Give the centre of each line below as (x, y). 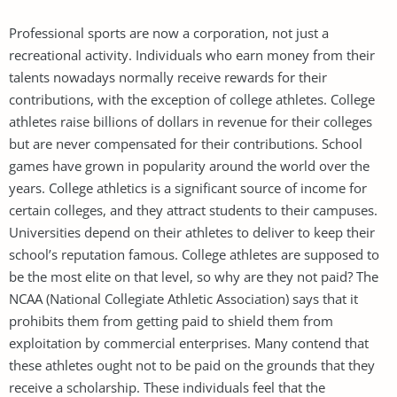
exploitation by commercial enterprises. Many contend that (189, 343)
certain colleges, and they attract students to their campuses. (193, 210)
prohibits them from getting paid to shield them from (171, 320)
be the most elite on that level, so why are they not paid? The (194, 276)
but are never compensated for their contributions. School (186, 143)
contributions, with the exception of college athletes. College (192, 99)
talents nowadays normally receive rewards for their (168, 77)
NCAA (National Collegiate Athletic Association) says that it (183, 298)
